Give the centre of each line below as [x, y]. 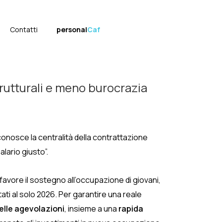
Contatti [24, 29]
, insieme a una [91, 209]
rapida [131, 209]
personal [72, 29]
